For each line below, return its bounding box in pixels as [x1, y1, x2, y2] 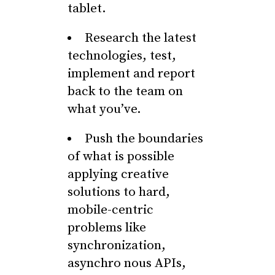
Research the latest [85, 30, 196, 46]
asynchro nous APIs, [68, 255, 186, 271]
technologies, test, [68, 48, 176, 64]
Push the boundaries [85, 131, 203, 147]
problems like [68, 220, 146, 236]
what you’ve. [68, 101, 141, 117]
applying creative [68, 166, 169, 182]
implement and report [68, 66, 195, 82]
